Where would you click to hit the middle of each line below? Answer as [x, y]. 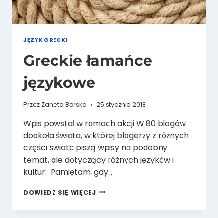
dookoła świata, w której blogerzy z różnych [106, 135]
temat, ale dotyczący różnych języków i [99, 160]
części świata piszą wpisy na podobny [95, 147]
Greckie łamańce [88, 60]
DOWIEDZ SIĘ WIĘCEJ [60, 192]
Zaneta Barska [64, 104]
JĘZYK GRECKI [45, 40]
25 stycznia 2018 [121, 104]
